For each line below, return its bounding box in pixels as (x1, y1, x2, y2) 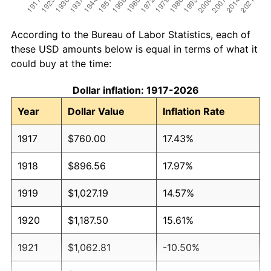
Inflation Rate (163, 105, 225, 117)
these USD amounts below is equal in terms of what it (11, 42, 258, 55)
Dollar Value (68, 105, 125, 117)
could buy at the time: (11, 57, 111, 70)
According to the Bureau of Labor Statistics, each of (11, 28, 250, 41)
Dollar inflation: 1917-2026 (72, 83, 199, 96)
